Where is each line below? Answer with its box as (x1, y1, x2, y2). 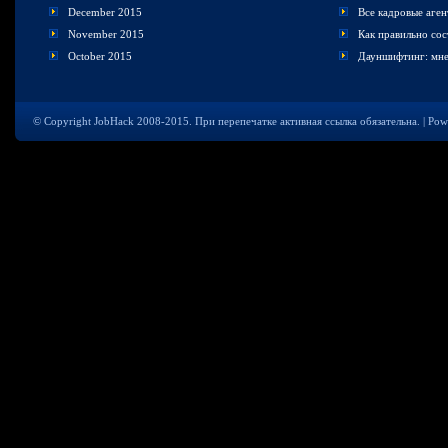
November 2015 (68, 28, 144, 40)
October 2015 (68, 50, 132, 62)
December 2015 (68, 6, 142, 18)
